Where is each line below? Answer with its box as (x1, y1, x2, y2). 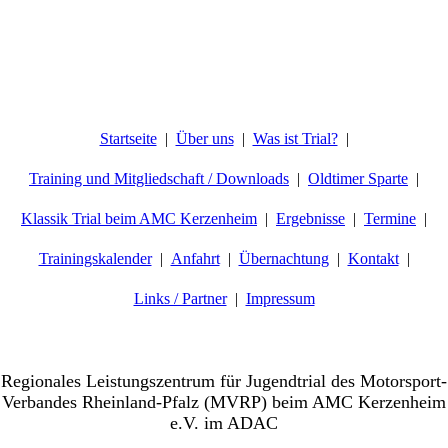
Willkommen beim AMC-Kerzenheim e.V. (35, 345, 413, 370)
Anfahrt (170, 250, 220, 267)
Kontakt (347, 250, 399, 267)
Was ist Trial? (252, 130, 338, 147)
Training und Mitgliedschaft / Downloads (29, 170, 289, 187)
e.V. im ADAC (170, 413, 278, 433)
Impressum (245, 290, 315, 307)
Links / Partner (133, 290, 227, 307)
